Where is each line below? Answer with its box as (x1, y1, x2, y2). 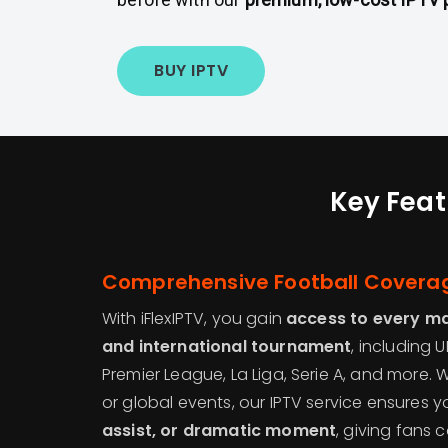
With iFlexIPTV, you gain (102, 306, 286, 330)
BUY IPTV (154, 58, 228, 82)
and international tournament (102, 334, 352, 358)
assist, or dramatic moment (102, 418, 337, 442)
